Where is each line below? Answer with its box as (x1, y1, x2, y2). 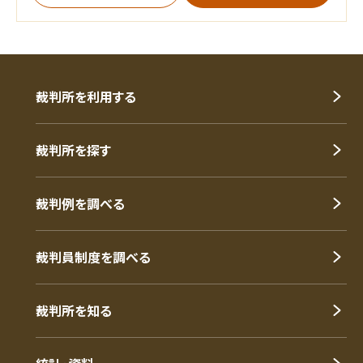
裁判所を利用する (36, 86, 136, 106)
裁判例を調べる (36, 193, 125, 213)
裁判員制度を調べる (36, 246, 151, 267)
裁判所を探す (36, 139, 111, 160)
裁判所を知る (36, 300, 112, 320)
